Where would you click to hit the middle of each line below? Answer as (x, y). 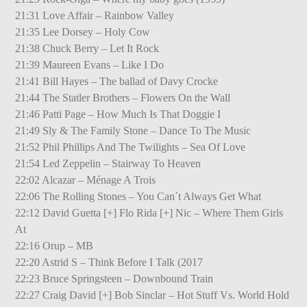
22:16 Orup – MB (54, 245)
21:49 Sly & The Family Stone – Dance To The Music (133, 130)
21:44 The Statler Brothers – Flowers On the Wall (123, 97)
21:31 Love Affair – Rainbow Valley (95, 15)
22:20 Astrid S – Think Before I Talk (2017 (109, 262)
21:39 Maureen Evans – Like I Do (90, 64)
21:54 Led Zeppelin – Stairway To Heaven (108, 163)
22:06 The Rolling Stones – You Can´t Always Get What (138, 196)
